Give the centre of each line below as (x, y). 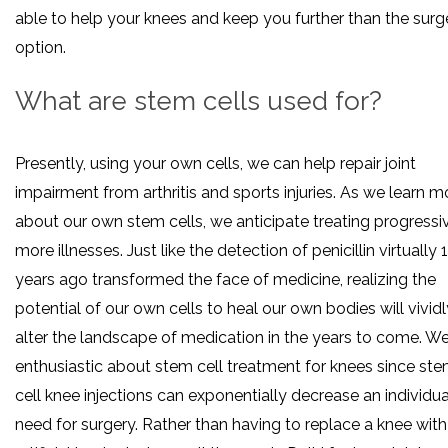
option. (40, 47)
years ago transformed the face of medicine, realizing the (225, 280)
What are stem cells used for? (198, 100)
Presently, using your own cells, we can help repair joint (215, 164)
